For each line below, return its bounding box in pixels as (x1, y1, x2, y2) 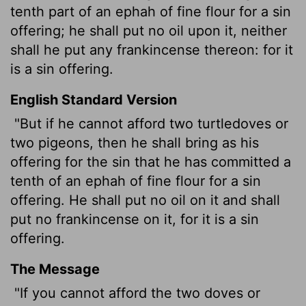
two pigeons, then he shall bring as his (10, 134, 259, 151)
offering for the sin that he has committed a (10, 153, 291, 170)
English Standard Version (10, 91, 177, 108)
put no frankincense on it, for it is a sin (10, 210, 259, 227)
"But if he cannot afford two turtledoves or (10, 115, 288, 132)
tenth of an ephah (10, 172, 126, 189)
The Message (10, 260, 100, 277)
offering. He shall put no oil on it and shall (10, 191, 280, 208)
